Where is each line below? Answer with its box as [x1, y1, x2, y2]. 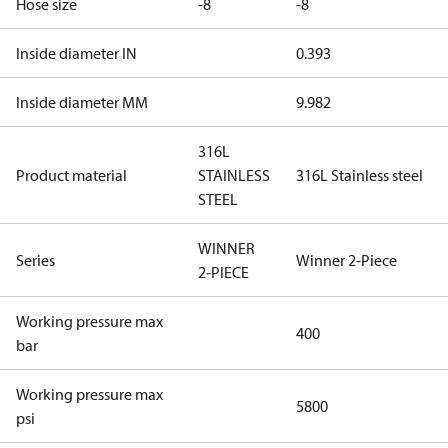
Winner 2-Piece [296, 250, 397, 270]
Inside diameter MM [16, 92, 148, 112]
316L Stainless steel [296, 165, 423, 185]
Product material [16, 165, 127, 185]
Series [16, 250, 55, 270]
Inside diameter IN [16, 43, 137, 63]
